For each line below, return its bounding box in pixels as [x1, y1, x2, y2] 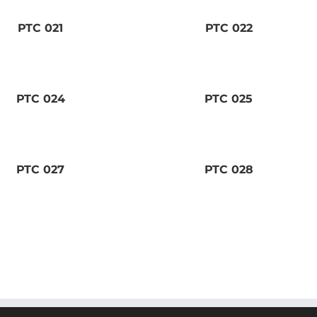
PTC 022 [204, 21, 253, 35]
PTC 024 [16, 91, 65, 105]
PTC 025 [204, 91, 253, 105]
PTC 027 [16, 162, 65, 176]
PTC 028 [204, 162, 253, 176]
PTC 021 [18, 21, 64, 35]
